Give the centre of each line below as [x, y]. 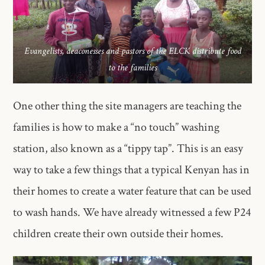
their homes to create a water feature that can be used [132, 191]
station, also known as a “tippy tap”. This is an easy [128, 148]
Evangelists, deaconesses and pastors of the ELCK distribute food [132, 51]
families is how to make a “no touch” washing [117, 127]
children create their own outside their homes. [119, 233]
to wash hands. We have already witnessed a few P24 [132, 212]
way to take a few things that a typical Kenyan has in [132, 169]
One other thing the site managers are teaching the [127, 106]
